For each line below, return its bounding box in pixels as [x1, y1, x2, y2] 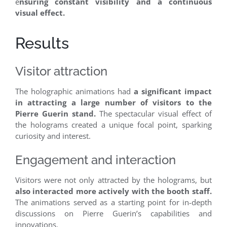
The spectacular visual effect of [95, 108, 212, 119]
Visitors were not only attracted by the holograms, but [15, 174, 212, 185]
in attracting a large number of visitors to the [15, 97, 212, 107]
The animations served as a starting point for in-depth [15, 197, 212, 207]
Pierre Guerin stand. [15, 108, 96, 119]
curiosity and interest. [15, 130, 91, 141]
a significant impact [134, 86, 212, 96]
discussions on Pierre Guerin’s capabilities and [15, 208, 212, 218]
